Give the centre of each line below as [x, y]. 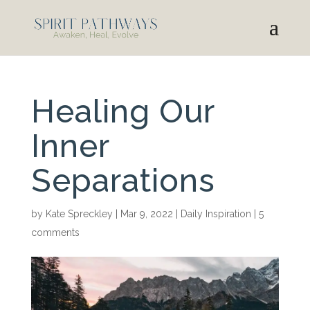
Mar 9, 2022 [146, 214]
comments [55, 232]
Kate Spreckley [79, 214]
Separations [123, 181]
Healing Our [122, 111]
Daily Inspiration [216, 214]
